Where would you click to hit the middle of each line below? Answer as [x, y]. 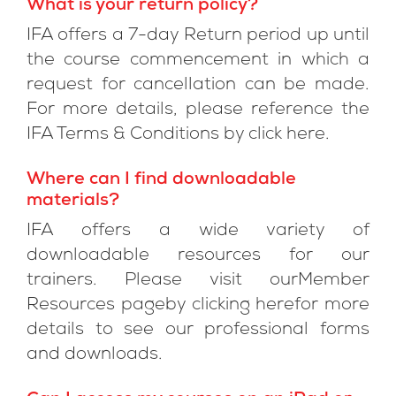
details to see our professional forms [198, 331]
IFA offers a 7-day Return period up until [198, 36]
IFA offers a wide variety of [198, 232]
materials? [73, 202]
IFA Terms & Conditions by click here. [178, 135]
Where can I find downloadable [161, 180]
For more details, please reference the [198, 110]
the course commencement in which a [198, 61]
